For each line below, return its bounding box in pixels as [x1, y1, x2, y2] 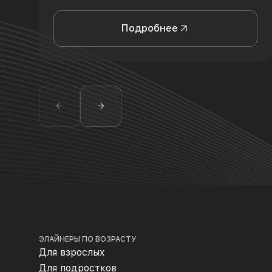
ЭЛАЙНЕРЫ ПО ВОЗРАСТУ [39, 234, 136, 243]
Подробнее [121, 22, 178, 34]
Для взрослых [39, 246, 105, 258]
